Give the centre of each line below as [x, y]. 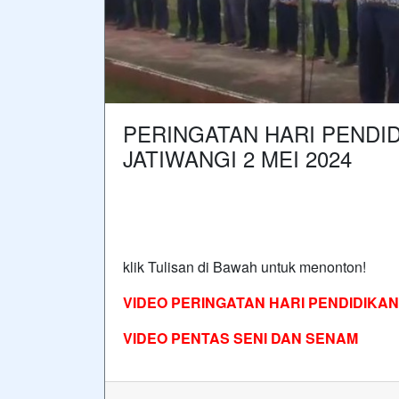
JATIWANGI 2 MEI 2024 [237, 158]
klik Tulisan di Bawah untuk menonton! [244, 266]
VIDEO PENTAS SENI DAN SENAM [240, 338]
